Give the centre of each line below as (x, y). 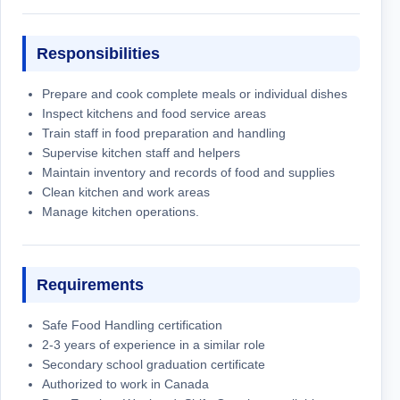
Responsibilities (98, 53)
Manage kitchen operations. (121, 211)
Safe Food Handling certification (132, 325)
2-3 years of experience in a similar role (154, 344)
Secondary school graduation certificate (154, 364)
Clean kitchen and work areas (126, 192)
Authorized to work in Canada (125, 383)
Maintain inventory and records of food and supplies (188, 172)
